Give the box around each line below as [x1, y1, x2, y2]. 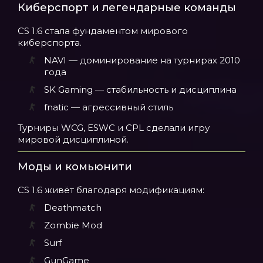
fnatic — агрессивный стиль [44, 102, 173, 113]
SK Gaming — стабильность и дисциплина [44, 84, 237, 95]
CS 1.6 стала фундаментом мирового [18, 25, 188, 36]
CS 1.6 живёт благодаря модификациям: [18, 184, 204, 195]
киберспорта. [18, 37, 82, 48]
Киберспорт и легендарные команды [18, 1, 236, 14]
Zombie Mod [44, 220, 102, 231]
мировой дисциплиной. [18, 134, 129, 145]
